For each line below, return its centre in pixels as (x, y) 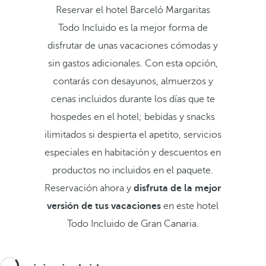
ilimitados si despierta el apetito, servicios (133, 135)
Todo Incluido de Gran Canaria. (133, 224)
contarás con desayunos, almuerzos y (133, 81)
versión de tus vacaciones (104, 206)
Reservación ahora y (89, 188)
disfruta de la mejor (178, 188)
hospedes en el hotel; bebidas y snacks (133, 117)
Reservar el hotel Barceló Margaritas (133, 10)
